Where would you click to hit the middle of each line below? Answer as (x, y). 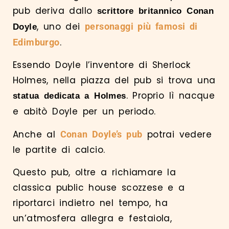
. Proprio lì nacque (170, 96)
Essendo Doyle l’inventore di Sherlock (102, 65)
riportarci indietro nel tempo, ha (90, 203)
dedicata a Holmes (85, 96)
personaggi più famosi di (141, 26)
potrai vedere (177, 134)
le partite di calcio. (59, 150)
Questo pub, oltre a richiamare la (95, 173)
